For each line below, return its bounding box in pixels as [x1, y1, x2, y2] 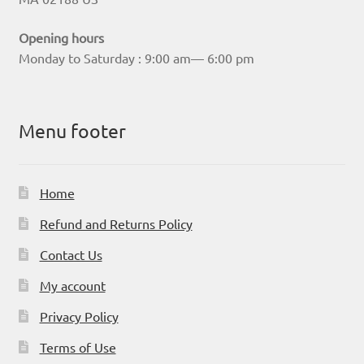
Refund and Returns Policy [39, 214, 193, 232]
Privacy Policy [39, 307, 119, 324]
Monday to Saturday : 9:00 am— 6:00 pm [18, 50, 254, 67]
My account [39, 276, 106, 293]
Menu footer [18, 119, 126, 143]
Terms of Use [39, 338, 116, 355]
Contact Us [39, 245, 102, 262]
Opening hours [18, 29, 104, 46]
